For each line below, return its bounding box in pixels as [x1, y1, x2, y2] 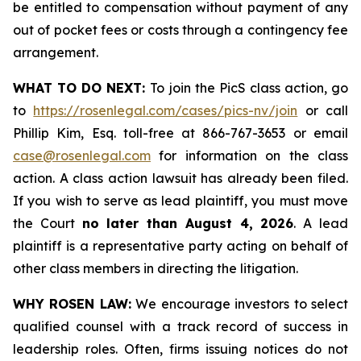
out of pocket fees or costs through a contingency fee [13, 22, 348, 38]
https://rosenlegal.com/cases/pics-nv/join [33, 102, 298, 118]
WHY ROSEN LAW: [13, 296, 131, 312]
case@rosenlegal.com [13, 147, 151, 164]
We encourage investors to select [131, 296, 349, 312]
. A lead [293, 215, 349, 231]
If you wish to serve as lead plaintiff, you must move [13, 193, 348, 209]
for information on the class [151, 147, 348, 164]
